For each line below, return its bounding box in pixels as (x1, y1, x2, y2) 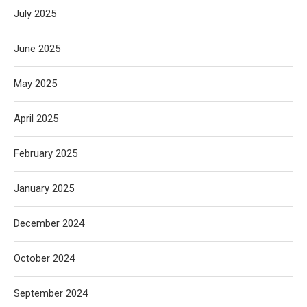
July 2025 (14, 8, 56, 20)
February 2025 (14, 147, 77, 160)
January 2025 (14, 182, 74, 195)
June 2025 (14, 42, 60, 55)
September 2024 (14, 287, 88, 299)
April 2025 (14, 112, 58, 125)
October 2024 (14, 252, 75, 265)
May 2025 (14, 77, 57, 90)
